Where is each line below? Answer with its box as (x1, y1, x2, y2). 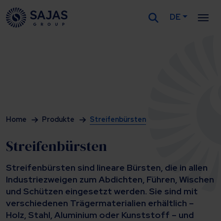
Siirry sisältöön (11, 23, 70, 34)
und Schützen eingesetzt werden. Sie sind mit (6, 185, 198, 197)
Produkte (42, 114, 74, 124)
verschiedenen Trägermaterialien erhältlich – (6, 197, 194, 209)
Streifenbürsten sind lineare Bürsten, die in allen (6, 162, 208, 173)
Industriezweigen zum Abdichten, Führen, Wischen (6, 174, 214, 185)
